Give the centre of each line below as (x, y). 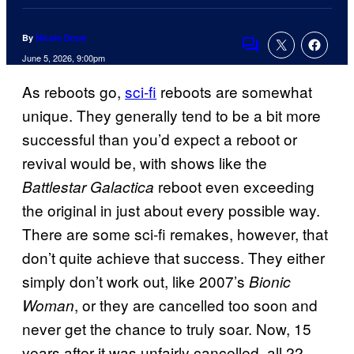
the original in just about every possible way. (171, 210)
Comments (277, 55)
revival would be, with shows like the (145, 163)
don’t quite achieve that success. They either (173, 258)
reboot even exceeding (234, 186)
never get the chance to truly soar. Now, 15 (167, 329)
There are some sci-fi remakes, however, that (175, 234)
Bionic (270, 282)
